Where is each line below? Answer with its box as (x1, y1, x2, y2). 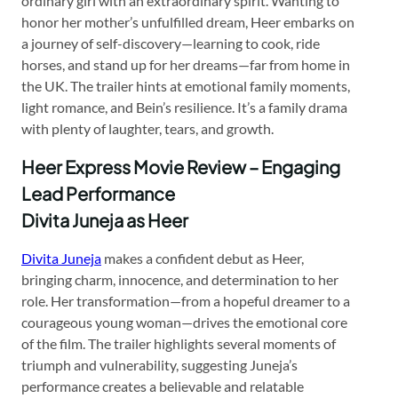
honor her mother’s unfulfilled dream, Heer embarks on (21, 12, 354, 30)
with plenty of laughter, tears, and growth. (21, 119, 274, 137)
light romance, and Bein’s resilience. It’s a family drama (21, 98, 347, 115)
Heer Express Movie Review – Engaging (21, 155, 340, 178)
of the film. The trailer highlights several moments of (21, 334, 336, 352)
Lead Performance (21, 181, 175, 204)
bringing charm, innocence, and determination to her (21, 270, 338, 288)
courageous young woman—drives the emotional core (21, 313, 347, 330)
